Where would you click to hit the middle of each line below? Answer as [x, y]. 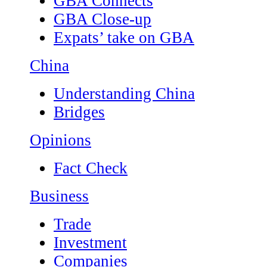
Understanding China [124, 94]
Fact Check [91, 168]
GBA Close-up [103, 19]
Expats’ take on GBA [124, 38]
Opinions [60, 140]
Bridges [79, 112]
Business [59, 196]
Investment [90, 243]
